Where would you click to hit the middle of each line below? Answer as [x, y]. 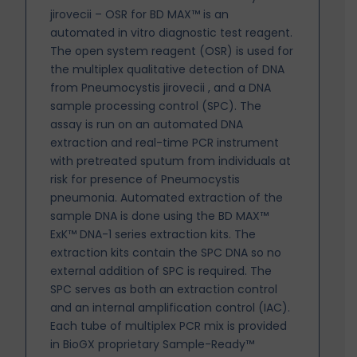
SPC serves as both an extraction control [164, 290]
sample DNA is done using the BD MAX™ [160, 216]
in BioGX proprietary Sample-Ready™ [153, 345]
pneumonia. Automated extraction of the [167, 198]
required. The [235, 271]
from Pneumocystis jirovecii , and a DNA [161, 88]
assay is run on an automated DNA [147, 125]
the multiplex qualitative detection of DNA [168, 70]
